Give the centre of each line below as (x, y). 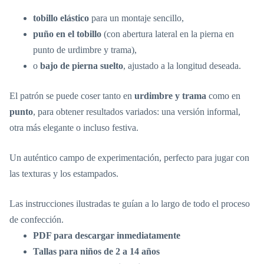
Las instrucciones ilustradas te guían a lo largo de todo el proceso (130, 204)
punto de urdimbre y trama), (85, 50)
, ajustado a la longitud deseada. (182, 66)
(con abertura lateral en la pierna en (168, 34)
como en (223, 96)
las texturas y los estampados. (64, 174)
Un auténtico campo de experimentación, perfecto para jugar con (129, 158)
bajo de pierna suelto (82, 66)
